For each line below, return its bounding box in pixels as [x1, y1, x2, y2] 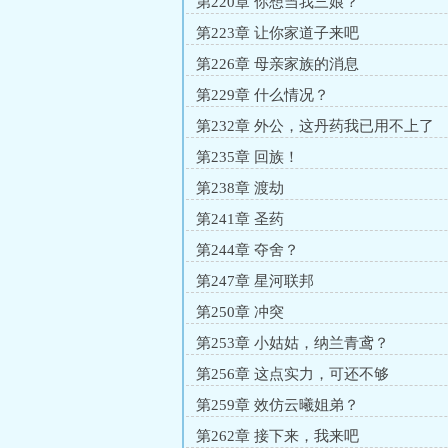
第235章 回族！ [196, 149, 299, 165]
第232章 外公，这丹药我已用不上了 [196, 118, 434, 134]
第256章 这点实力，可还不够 [196, 366, 389, 382]
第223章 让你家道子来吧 [196, 25, 359, 41]
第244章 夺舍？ [196, 242, 299, 258]
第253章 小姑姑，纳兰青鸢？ [196, 335, 389, 351]
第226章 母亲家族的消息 [196, 56, 359, 72]
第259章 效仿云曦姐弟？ [196, 397, 359, 413]
